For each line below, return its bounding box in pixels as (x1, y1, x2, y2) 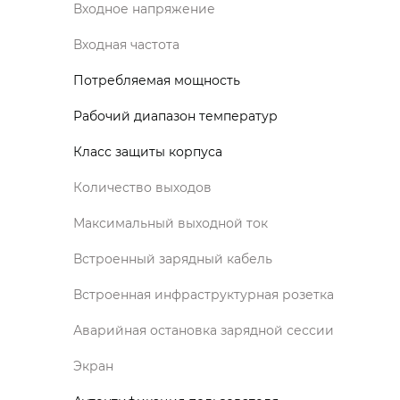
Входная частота (73, 36, 179, 53)
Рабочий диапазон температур (73, 107, 278, 124)
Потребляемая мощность (73, 71, 240, 88)
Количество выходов (73, 179, 212, 196)
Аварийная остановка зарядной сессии (73, 321, 334, 338)
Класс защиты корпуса (73, 143, 222, 160)
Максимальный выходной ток (73, 214, 268, 231)
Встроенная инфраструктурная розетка (73, 286, 334, 303)
